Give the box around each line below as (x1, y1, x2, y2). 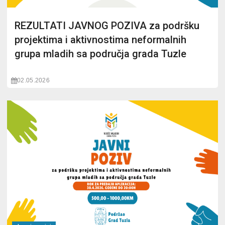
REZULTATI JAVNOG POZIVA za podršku (15, 20, 199, 32)
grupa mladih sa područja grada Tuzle (15, 48, 186, 60)
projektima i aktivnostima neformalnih (15, 34, 186, 46)
